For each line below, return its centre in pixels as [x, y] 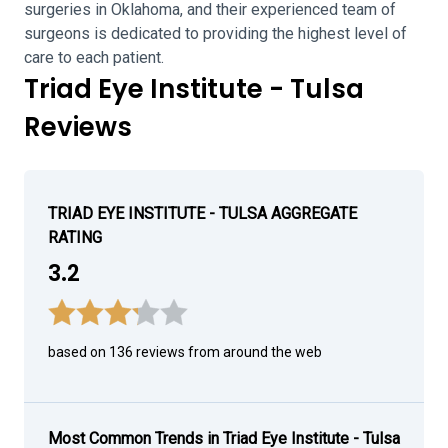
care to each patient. [94, 57]
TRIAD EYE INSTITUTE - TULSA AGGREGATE [202, 213]
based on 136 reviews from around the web [185, 352]
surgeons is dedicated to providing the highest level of [215, 33]
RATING [75, 237]
